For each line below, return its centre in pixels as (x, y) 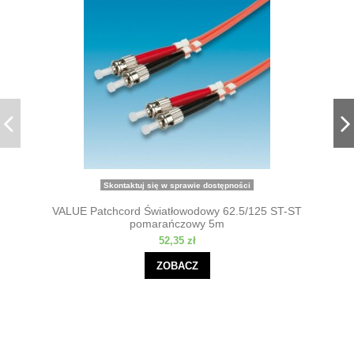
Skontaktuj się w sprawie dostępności (177, 185)
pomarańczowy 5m (177, 224)
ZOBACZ (177, 265)
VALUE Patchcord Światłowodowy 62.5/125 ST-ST (177, 211)
